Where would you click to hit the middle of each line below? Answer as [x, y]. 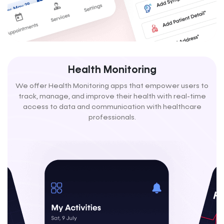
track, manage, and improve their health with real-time [112, 97]
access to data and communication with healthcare [112, 107]
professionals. [112, 118]
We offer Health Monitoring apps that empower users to [112, 86]
